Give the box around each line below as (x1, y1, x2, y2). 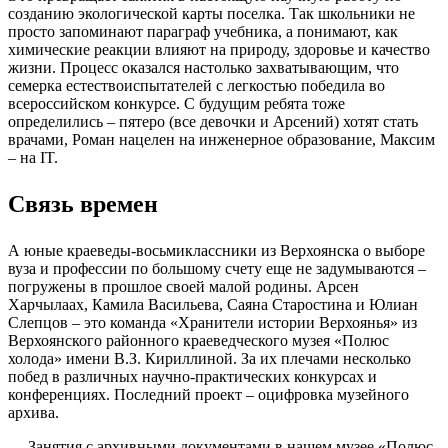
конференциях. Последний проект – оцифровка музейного (8, 385, 409, 403)
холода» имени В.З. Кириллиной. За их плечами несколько (8, 349, 411, 367)
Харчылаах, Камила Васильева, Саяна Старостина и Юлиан (8, 295, 418, 313)
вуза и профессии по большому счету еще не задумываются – (8, 259, 426, 277)
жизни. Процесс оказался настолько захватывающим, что (8, 58, 399, 76)
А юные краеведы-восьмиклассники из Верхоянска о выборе (8, 241, 425, 259)
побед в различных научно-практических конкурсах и (8, 367, 377, 385)
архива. (8, 403, 59, 421)
